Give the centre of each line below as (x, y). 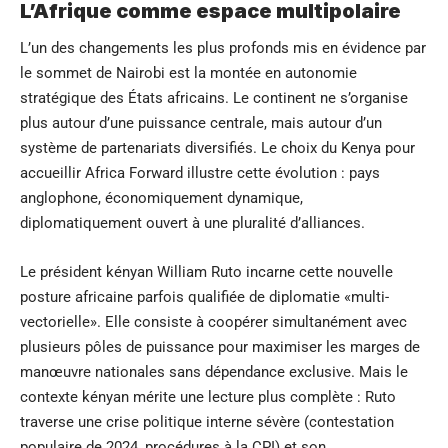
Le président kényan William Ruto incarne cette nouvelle (206, 271)
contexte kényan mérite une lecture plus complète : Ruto (208, 396)
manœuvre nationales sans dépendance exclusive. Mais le (214, 371)
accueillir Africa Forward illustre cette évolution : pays (200, 172)
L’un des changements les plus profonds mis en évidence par (223, 47)
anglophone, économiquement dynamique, (161, 197)
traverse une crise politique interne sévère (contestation (207, 421)
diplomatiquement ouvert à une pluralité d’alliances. (192, 222)
